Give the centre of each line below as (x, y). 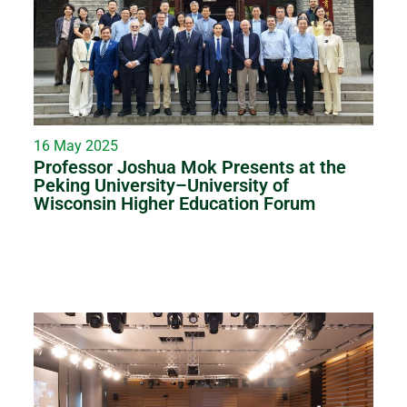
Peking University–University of (162, 186)
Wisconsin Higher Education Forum (175, 204)
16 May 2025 (76, 146)
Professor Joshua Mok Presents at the (190, 168)
